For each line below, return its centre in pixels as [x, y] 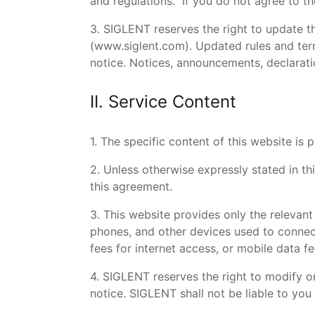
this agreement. [131, 186]
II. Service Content [163, 102]
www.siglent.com [140, 46]
